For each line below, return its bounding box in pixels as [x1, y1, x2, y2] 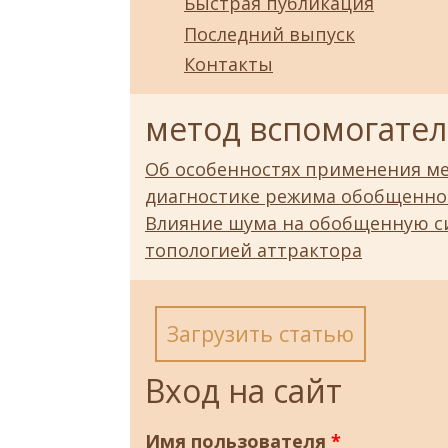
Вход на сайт [145, 369, 342, 413]
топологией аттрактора [145, 238, 362, 263]
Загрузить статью [167, 319, 354, 349]
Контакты [184, 52, 273, 77]
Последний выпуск [184, 21, 355, 46]
